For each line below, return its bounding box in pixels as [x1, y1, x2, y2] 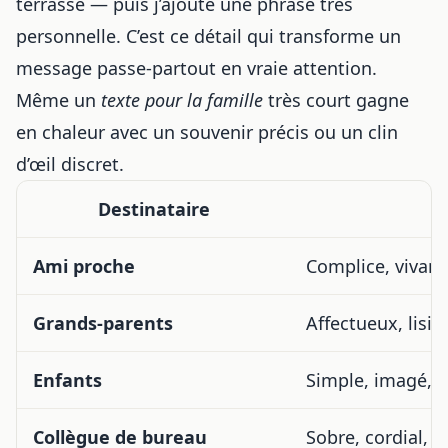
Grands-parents [33, 311, 173, 335]
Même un [16, 88, 101, 112]
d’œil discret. [16, 152, 124, 176]
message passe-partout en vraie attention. [16, 56, 377, 80]
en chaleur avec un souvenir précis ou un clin [16, 120, 398, 144]
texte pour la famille [101, 88, 263, 112]
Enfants [33, 368, 102, 392]
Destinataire [97, 197, 210, 221]
